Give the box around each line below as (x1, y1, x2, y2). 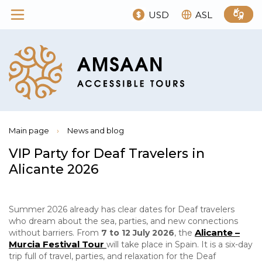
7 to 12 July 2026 (101, 227, 174, 238)
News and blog (67, 125, 124, 135)
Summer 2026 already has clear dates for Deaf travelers (9, 204, 235, 215)
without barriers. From (9, 227, 101, 238)
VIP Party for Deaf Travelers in (9, 145, 205, 161)
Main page (9, 125, 49, 135)
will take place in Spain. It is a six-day (106, 239, 253, 250)
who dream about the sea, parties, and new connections (9, 215, 238, 226)
